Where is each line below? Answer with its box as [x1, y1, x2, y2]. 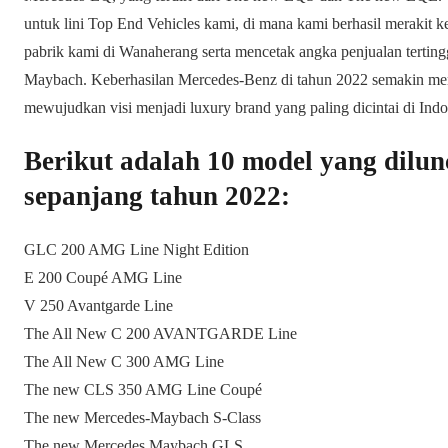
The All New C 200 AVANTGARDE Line [24, 325, 297, 343]
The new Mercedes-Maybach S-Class [24, 409, 261, 427]
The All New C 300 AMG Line [24, 353, 224, 371]
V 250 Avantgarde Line [24, 297, 173, 315]
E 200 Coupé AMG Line [24, 269, 182, 287]
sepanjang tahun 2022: [24, 180, 290, 211]
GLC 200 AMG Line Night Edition [24, 241, 249, 259]
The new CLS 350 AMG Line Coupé [24, 381, 262, 399]
